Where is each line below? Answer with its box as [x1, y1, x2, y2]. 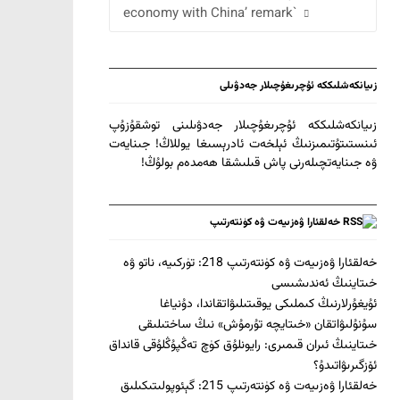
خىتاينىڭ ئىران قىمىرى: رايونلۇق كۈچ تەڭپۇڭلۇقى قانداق [109, 336, 377, 356]
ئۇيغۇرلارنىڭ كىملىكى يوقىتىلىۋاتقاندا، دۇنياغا [160, 295, 377, 315]
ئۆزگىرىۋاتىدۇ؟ [313, 356, 377, 377]
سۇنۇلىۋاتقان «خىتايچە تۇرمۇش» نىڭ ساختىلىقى [138, 315, 377, 336]
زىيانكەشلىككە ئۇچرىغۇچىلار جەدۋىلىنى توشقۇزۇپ [109, 116, 377, 137]
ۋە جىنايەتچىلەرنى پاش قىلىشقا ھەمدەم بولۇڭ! [141, 154, 377, 174]
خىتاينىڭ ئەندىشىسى [271, 274, 377, 295]
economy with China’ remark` [123, 4, 297, 25]
